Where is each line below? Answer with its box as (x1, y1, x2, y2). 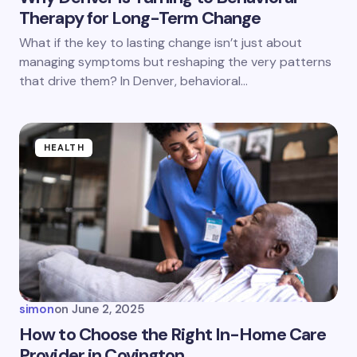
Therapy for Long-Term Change (19, 6, 261, 29)
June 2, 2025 (71, 301, 145, 317)
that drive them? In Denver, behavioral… (19, 73, 248, 89)
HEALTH (44, 142, 84, 153)
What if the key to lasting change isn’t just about (19, 34, 302, 51)
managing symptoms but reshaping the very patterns (19, 53, 331, 70)
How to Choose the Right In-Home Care (19, 323, 327, 346)
